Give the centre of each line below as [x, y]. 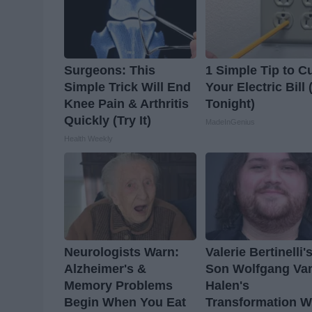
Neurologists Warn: [122, 252]
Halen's [228, 286]
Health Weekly [88, 139]
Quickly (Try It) [108, 121]
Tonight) [231, 104]
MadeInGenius [231, 122]
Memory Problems [118, 286]
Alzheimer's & [105, 269]
